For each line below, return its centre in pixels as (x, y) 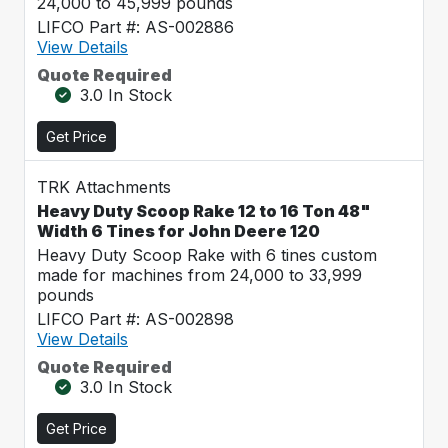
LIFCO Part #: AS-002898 (135, 319)
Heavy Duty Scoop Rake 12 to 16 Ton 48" (204, 211)
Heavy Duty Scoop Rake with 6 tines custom (207, 255)
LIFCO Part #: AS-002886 (135, 27)
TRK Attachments (104, 187)
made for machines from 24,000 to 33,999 (199, 275)
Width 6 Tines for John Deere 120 (178, 231)
